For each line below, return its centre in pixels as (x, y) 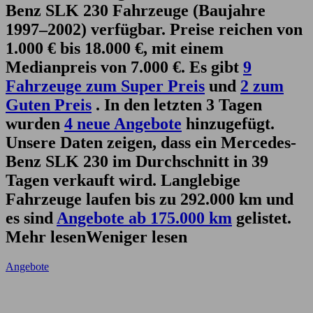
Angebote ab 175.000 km (144, 218)
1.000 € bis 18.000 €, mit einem (115, 48)
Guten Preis (49, 104)
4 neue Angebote (123, 123)
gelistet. (262, 218)
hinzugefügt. (228, 123)
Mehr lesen (46, 236)
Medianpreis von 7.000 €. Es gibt (124, 67)
